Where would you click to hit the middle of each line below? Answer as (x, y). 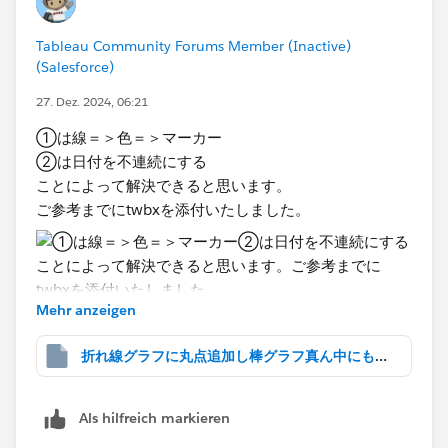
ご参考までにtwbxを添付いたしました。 (173, 210)
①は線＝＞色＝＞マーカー (129, 138)
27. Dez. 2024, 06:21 (92, 102)
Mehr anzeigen (86, 310)
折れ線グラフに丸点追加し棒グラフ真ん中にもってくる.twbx (381, 355)
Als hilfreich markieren (154, 418)
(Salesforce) (75, 67)
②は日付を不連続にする (121, 162)
